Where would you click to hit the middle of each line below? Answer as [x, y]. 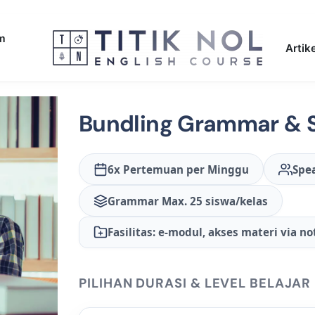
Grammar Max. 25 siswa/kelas [188, 201]
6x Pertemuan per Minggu [178, 169]
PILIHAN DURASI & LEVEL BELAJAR [195, 283]
